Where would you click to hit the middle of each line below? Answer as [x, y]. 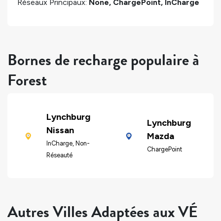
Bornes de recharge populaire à [103, 60]
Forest [27, 80]
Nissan [60, 130]
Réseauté [59, 155]
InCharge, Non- [68, 144]
